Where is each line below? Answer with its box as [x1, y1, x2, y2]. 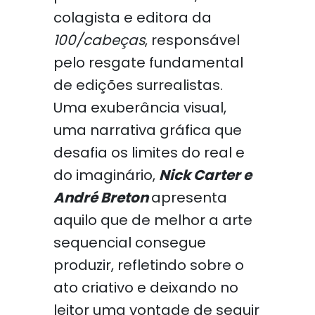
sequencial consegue [53, 233, 206, 252]
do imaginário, [53, 165, 159, 185]
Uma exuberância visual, [53, 98, 226, 117]
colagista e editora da [53, 8, 212, 27]
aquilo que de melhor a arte [53, 210, 252, 230]
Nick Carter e [158, 165, 252, 185]
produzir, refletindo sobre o [53, 255, 244, 275]
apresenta [150, 188, 227, 207]
